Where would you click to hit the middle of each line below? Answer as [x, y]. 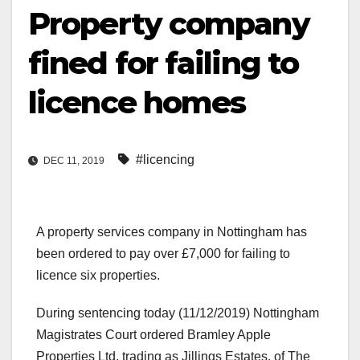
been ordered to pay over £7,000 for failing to [163, 254]
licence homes [137, 102]
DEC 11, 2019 [74, 161]
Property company [169, 24]
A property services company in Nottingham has [172, 232]
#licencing [165, 160]
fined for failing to [164, 63]
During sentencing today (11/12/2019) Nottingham [178, 313]
